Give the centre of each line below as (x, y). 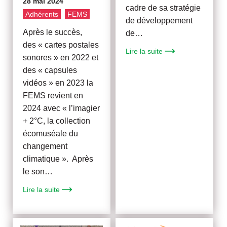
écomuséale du (51, 133)
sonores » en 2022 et (61, 57)
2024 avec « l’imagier (62, 108)
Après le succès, (53, 32)
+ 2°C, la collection (57, 121)
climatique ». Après (58, 159)
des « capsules (50, 70)
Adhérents (42, 14)
